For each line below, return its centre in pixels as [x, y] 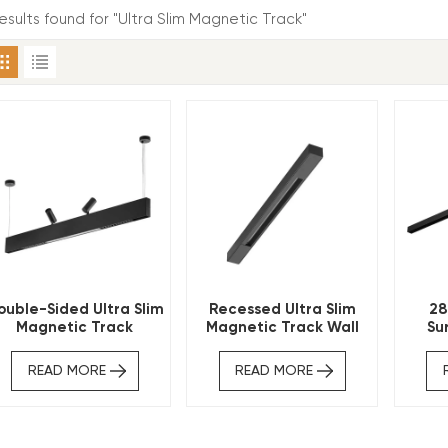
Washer [282, 345]
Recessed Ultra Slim [282, 309]
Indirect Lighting [74, 345]
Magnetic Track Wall [282, 327]
